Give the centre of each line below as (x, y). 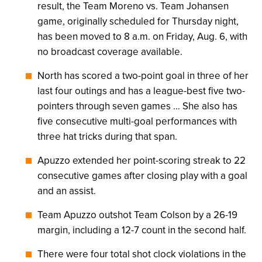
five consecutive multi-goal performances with (137, 121)
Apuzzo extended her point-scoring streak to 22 (142, 161)
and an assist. (67, 191)
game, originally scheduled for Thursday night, (138, 21)
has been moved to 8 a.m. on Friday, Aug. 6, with (142, 37)
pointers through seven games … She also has (137, 106)
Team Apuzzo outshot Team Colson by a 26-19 (137, 215)
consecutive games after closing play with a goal (142, 176)
